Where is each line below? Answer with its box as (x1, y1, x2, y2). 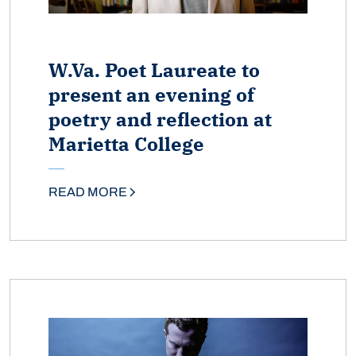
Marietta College (48, 131, 204, 157)
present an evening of (48, 82, 254, 108)
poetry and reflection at (48, 106, 272, 133)
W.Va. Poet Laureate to (48, 57, 260, 83)
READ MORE (48, 185, 127, 199)
